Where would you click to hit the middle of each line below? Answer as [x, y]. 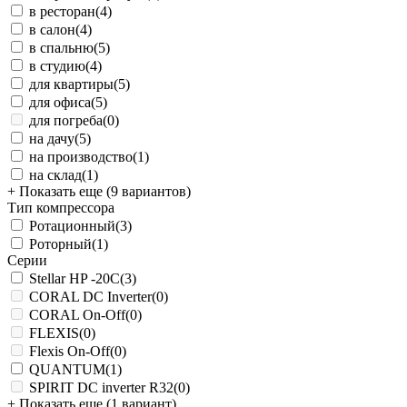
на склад [55, 174]
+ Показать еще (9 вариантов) [99, 191]
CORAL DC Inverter [90, 296]
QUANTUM [67, 369]
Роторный [60, 243]
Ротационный [72, 225]
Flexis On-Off [69, 351]
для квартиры [71, 84]
